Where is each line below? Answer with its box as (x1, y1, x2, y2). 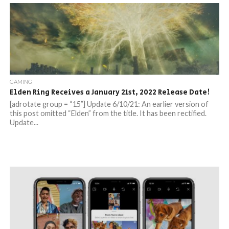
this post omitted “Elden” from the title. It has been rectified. (9, 109, 207, 118)
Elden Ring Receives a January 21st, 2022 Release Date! (9, 87, 210, 98)
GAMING (9, 79, 32, 85)
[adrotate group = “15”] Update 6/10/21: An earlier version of (9, 100, 209, 108)
